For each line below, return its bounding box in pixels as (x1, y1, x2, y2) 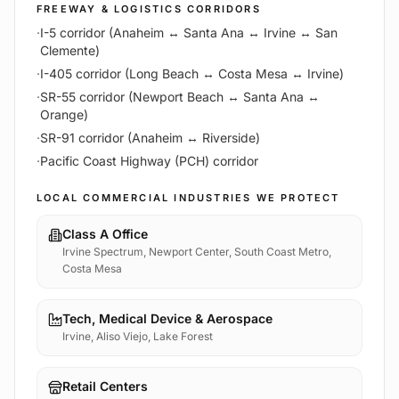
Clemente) (40, 43, 100, 59)
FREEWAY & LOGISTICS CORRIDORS (37, 3, 261, 16)
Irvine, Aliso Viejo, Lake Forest (62, 330, 213, 344)
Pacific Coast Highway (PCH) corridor (40, 153, 258, 169)
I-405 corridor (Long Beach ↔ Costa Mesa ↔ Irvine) (40, 66, 344, 82)
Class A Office (62, 226, 148, 242)
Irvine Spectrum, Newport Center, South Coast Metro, (62, 245, 331, 259)
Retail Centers (62, 379, 148, 395)
